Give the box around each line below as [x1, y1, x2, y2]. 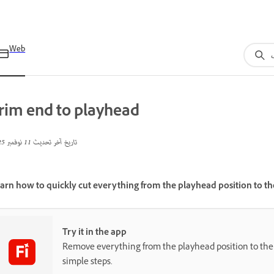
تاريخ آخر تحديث [31, 136, 77, 150]
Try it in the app [62, 226, 127, 240]
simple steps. [62, 255, 113, 270]
